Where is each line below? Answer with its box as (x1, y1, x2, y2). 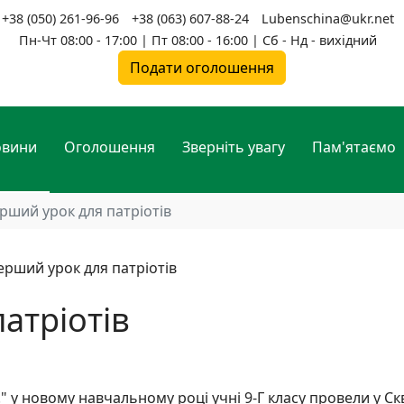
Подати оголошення (130, 58, 274, 78)
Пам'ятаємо (312, 137, 396, 157)
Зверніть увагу (182, 137, 285, 157)
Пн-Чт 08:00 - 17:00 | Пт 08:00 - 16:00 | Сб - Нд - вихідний (18, 32, 377, 49)
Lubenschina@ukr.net (261, 10, 394, 27)
